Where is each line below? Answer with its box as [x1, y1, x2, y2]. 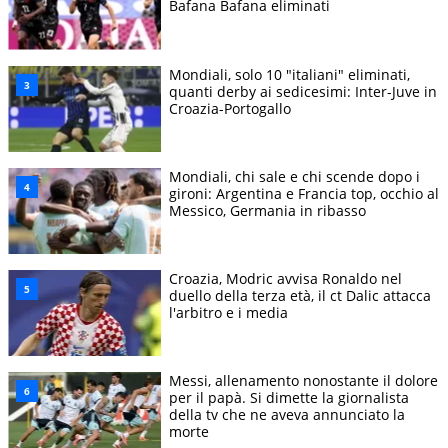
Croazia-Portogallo [169, 98, 291, 118]
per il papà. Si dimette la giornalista [169, 387, 409, 407]
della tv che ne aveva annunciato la [169, 404, 405, 424]
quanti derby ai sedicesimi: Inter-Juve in [169, 81, 437, 101]
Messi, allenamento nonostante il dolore [169, 370, 438, 390]
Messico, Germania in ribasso [169, 200, 366, 220]
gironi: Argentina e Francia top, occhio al [169, 183, 439, 203]
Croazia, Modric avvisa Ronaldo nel [169, 268, 402, 288]
